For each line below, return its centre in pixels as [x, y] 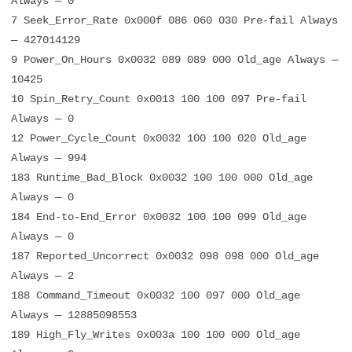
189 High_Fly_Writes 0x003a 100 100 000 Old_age [156, 335]
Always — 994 [49, 158]
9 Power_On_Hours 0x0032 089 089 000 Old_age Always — [174, 60]
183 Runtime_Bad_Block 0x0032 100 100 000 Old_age [162, 178]
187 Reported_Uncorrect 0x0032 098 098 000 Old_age [165, 256]
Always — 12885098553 [74, 315]
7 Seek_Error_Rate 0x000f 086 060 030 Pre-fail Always [174, 20]
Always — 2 [42, 276]
